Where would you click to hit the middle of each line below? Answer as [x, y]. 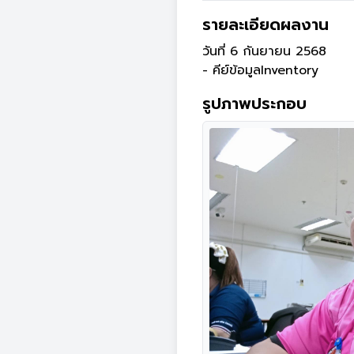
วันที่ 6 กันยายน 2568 [264, 51]
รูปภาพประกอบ [254, 104]
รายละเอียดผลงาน [265, 24]
